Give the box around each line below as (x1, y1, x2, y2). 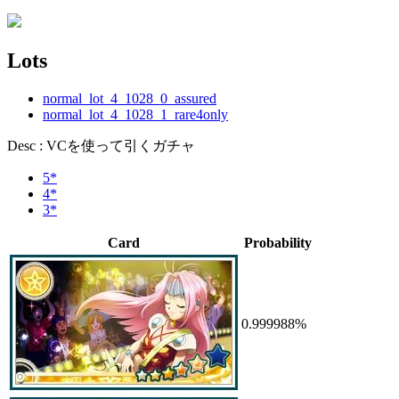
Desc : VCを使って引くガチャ (7, 137, 195, 153)
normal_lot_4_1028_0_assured (43, 90, 216, 106)
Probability (243, 234, 312, 250)
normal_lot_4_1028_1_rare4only (43, 106, 228, 122)
